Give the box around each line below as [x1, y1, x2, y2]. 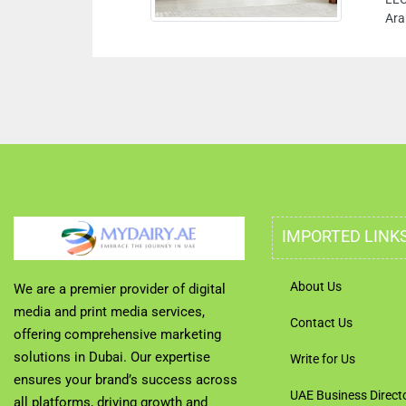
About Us [290, 279, 342, 294]
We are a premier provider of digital [14, 281, 226, 297]
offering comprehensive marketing [14, 326, 221, 343]
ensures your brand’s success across [14, 372, 237, 388]
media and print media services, [14, 304, 205, 320]
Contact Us [290, 315, 353, 330]
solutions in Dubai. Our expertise [14, 349, 210, 365]
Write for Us [290, 352, 355, 366]
